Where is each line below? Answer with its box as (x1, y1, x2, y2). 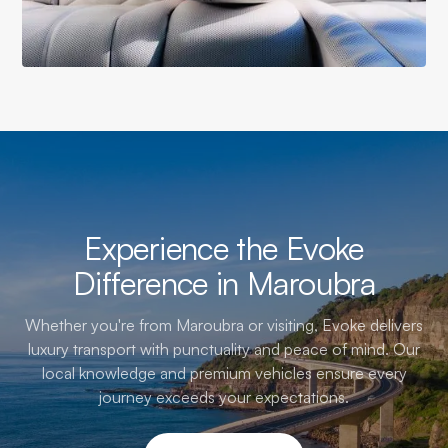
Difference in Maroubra (73, 262, 375, 303)
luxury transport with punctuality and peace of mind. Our (28, 338, 420, 359)
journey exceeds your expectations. (99, 386, 349, 407)
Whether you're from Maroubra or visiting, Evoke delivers (25, 314, 423, 335)
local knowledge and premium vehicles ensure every (41, 362, 407, 383)
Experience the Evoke (84, 227, 364, 268)
